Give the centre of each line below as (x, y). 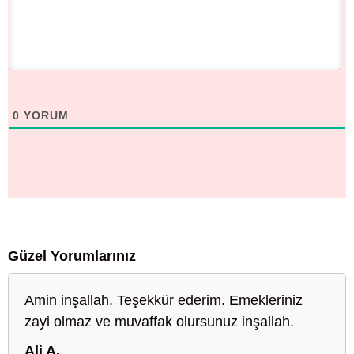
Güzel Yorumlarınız (72, 256)
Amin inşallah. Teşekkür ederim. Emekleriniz (164, 300)
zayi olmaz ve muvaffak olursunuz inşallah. (159, 321)
